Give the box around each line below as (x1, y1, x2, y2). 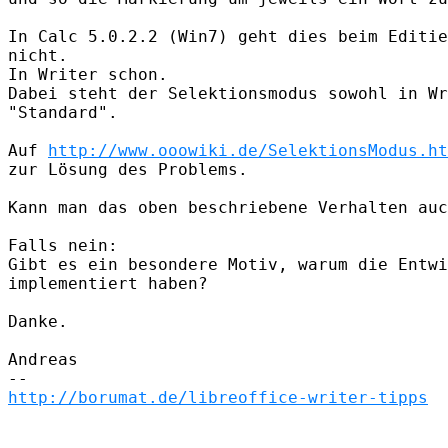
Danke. (8, 311, 68, 331)
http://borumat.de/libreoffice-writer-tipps (8, 387, 428, 407)
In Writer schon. (8, 64, 168, 84)
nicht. (8, 45, 68, 65)
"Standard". (8, 102, 118, 122)
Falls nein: (8, 235, 118, 255)
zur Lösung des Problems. (8, 159, 248, 179)
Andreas (8, 349, 78, 369)
